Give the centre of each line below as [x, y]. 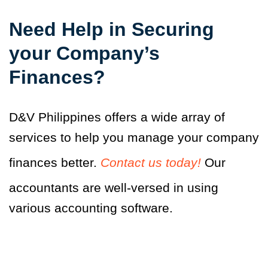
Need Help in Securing [112, 29]
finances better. [55, 162]
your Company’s [84, 53]
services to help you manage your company [134, 137]
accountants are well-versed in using [114, 187]
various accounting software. [93, 208]
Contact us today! [151, 162]
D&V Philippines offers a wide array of [117, 117]
